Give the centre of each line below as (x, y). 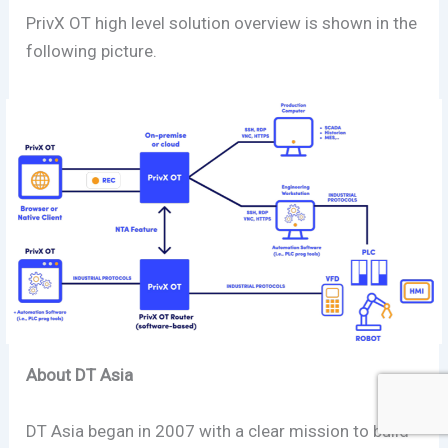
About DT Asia (80, 375)
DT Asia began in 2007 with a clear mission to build (218, 430)
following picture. (94, 50)
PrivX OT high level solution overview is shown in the (222, 22)
